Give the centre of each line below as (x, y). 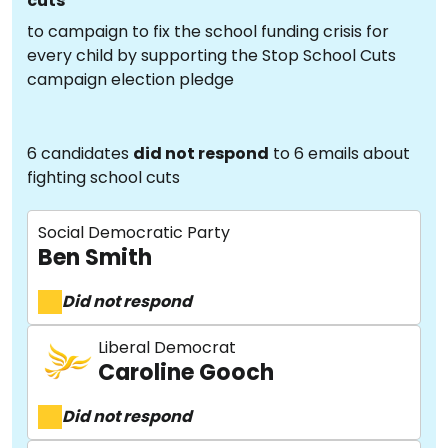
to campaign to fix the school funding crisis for (208, 31)
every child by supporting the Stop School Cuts (211, 55)
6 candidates (80, 153)
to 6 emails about (339, 153)
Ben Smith (95, 257)
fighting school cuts (103, 177)
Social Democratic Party (134, 232)
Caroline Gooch (186, 372)
